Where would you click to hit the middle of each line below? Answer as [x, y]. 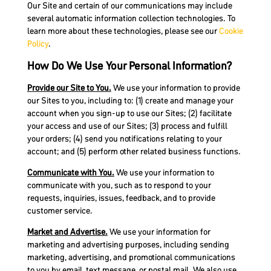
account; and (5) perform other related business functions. [134, 151]
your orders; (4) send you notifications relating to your [124, 138]
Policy [38, 44]
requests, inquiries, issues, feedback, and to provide [121, 198]
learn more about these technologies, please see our [123, 31]
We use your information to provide [175, 87]
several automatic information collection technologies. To [131, 18]
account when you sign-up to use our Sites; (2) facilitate [129, 113]
